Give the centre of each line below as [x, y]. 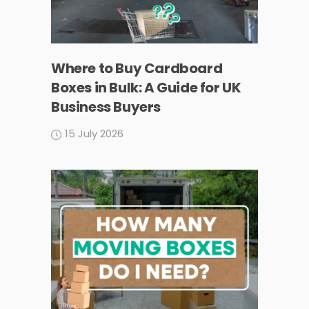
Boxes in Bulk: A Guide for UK [146, 88]
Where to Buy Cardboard [137, 69]
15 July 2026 [94, 134]
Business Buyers [106, 107]
